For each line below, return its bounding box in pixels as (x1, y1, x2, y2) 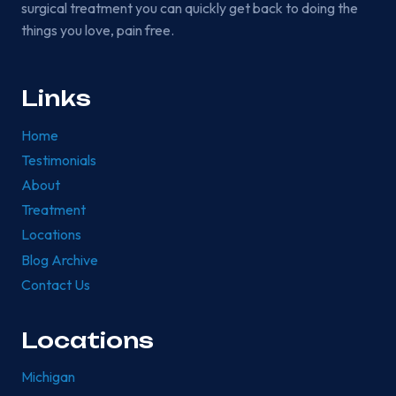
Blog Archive (21, 250, 98, 269)
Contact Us (21, 276, 90, 294)
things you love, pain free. (21, 21, 174, 40)
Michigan (21, 368, 75, 386)
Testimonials (21, 151, 96, 170)
